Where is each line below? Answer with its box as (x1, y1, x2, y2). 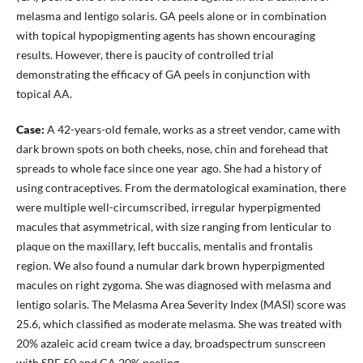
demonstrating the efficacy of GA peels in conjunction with (15, 67, 310, 82)
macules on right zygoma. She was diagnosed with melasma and (15, 278, 331, 293)
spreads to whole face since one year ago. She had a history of (15, 161, 322, 176)
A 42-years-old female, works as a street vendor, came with (44, 122, 340, 137)
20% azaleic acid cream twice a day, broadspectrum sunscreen (15, 336, 326, 351)
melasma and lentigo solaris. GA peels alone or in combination (15, 9, 327, 23)
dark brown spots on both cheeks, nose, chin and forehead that (15, 142, 328, 156)
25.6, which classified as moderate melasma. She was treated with (15, 317, 342, 331)
